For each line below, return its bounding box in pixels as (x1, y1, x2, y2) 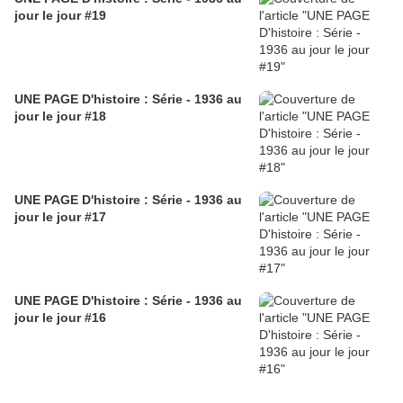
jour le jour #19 (14, 8, 106, 23)
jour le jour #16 (14, 310, 106, 326)
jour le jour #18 (14, 109, 106, 124)
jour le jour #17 (14, 210, 106, 225)
